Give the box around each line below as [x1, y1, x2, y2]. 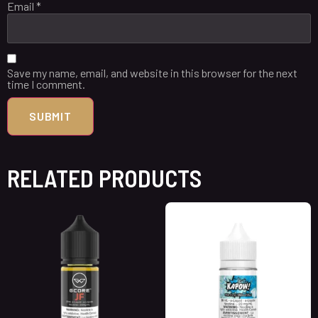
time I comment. [7, 77, 85, 92]
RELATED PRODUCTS [7, 163, 202, 193]
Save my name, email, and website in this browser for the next [7, 66, 297, 80]
